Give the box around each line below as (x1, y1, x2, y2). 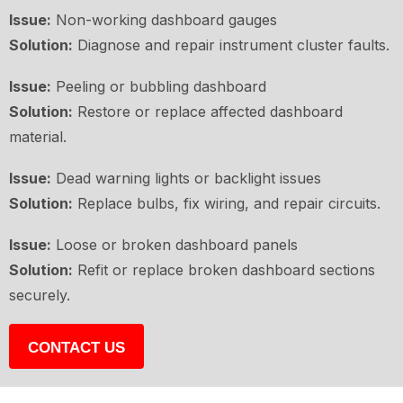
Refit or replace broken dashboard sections (73, 261, 375, 280)
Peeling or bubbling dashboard (51, 77, 266, 96)
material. (9, 128, 67, 147)
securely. (9, 286, 70, 305)
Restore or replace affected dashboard (73, 103, 343, 121)
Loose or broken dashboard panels (51, 236, 298, 255)
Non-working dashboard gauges (51, 11, 277, 30)
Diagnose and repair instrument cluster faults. (73, 36, 390, 55)
